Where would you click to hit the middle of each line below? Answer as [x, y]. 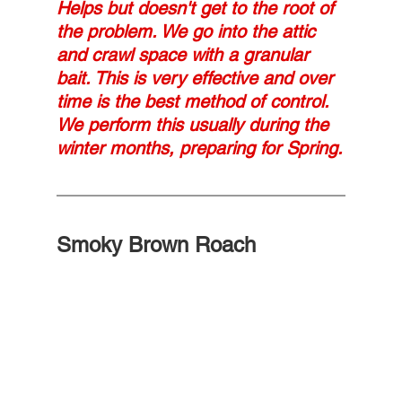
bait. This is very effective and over [197, 78]
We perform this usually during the [195, 124]
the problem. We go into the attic [188, 31]
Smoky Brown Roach [156, 244]
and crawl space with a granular [185, 54]
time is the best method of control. [197, 101]
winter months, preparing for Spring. [199, 148]
